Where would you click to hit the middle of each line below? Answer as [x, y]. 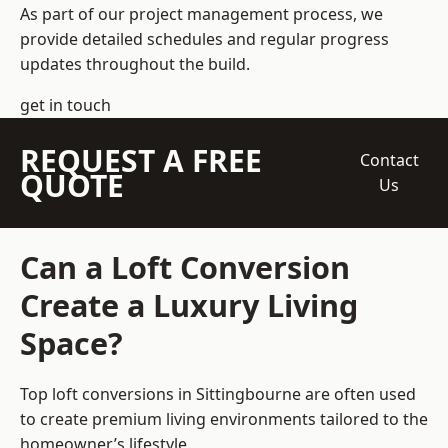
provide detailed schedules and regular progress [204, 39]
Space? [71, 343]
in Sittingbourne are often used [295, 394]
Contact [389, 160]
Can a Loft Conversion [185, 267]
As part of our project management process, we [201, 14]
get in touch [65, 105]
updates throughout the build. [135, 64]
